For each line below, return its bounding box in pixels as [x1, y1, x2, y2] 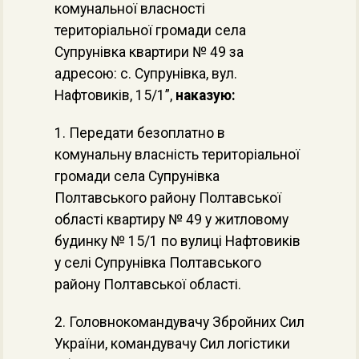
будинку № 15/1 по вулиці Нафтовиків [54, 233, 301, 249]
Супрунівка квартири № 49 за [54, 44, 244, 60]
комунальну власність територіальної [54, 147, 300, 163]
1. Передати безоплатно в [54, 125, 225, 141]
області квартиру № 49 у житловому [54, 212, 288, 228]
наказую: [175, 87, 236, 103]
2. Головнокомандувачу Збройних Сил [54, 314, 305, 330]
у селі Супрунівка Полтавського [54, 255, 261, 271]
